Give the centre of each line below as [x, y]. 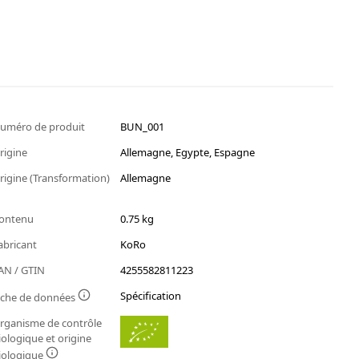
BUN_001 [143, 127]
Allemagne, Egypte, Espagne [188, 153]
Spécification [151, 296]
